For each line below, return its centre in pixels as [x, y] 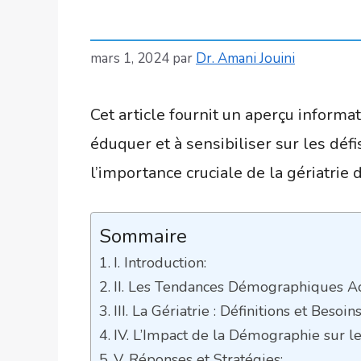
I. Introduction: [160, 262]
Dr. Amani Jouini [245, 58]
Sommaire [143, 236]
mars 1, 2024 [130, 58]
